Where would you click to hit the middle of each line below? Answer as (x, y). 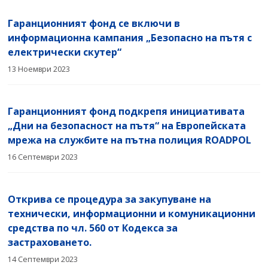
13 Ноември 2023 (39, 69)
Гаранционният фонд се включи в (94, 23)
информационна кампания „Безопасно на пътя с (130, 37)
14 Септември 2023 (43, 259)
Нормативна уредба (194, 59)
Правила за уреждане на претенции (164, 9)
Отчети (217, 79)
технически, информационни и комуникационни (132, 213)
